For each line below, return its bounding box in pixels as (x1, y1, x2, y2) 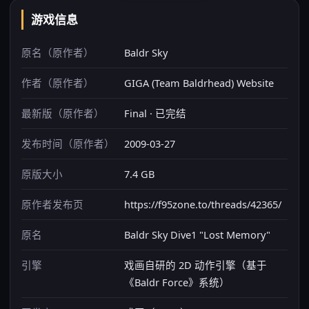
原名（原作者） (21, 46, 94, 59)
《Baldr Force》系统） (124, 275, 230, 289)
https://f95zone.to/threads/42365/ (124, 197, 281, 211)
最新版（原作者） (21, 106, 104, 120)
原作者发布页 (21, 197, 83, 211)
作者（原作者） (21, 76, 94, 90)
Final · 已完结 (124, 106, 186, 120)
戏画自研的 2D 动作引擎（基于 (124, 258, 267, 272)
